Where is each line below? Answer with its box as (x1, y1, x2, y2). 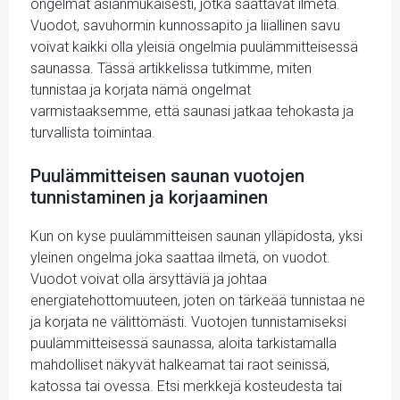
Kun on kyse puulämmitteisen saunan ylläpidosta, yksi (30, 228, 362, 245)
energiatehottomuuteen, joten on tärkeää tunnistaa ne (30, 292, 365, 309)
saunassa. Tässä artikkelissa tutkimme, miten (30, 60, 312, 77)
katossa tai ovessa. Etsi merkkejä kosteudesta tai (30, 378, 342, 395)
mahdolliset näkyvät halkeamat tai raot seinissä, (30, 356, 329, 373)
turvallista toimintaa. (30, 124, 155, 141)
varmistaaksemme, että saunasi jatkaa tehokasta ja (30, 103, 354, 120)
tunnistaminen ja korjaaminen (30, 187, 268, 208)
